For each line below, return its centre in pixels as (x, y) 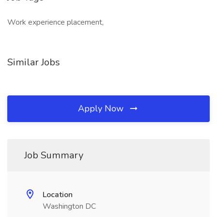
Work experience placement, (55, 22)
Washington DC (69, 206)
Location (58, 195)
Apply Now (102, 108)
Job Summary (54, 155)
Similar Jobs (34, 62)
